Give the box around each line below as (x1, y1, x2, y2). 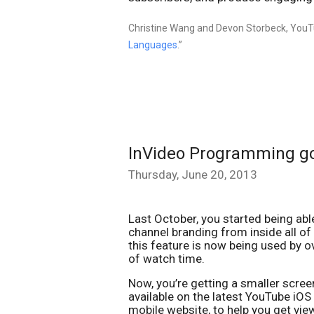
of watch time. (128, 252, 205, 266)
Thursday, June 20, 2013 (128, 168, 257, 182)
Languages (128, 39, 177, 50)
